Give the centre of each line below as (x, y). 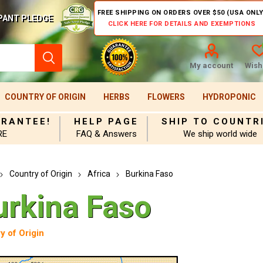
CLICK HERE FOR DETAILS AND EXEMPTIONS (182, 24)
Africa (99, 174)
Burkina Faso (149, 174)
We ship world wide (220, 134)
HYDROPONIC (229, 97)
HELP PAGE (107, 122)
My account (211, 65)
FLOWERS (166, 97)
